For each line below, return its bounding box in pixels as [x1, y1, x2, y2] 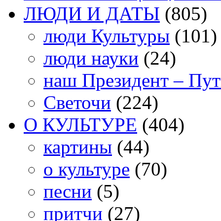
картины [43, 136, 112, 158]
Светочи [43, 92, 111, 113]
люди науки [43, 47, 139, 69]
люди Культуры [43, 25, 170, 47]
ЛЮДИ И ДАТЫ [24, 3, 160, 25]
